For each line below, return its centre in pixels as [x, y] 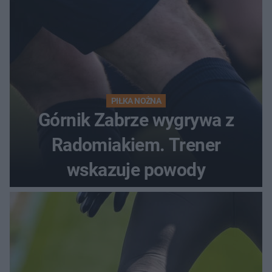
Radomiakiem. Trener [136, 144]
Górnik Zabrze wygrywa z [136, 120]
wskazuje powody [136, 169]
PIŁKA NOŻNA [136, 100]
